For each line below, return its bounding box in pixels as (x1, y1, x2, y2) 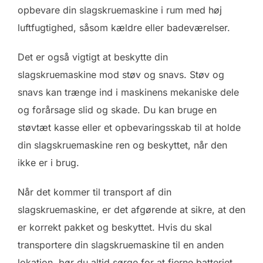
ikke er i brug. (18, 156, 79, 168)
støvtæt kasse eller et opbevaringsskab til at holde (18, 121, 241, 133)
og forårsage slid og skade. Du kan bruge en (18, 103, 217, 116)
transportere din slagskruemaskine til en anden (18, 238, 224, 251)
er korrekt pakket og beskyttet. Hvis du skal (18, 221, 212, 233)
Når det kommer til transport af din (18, 186, 171, 198)
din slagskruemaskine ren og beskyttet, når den (18, 139, 227, 151)
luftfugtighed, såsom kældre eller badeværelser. (18, 21, 230, 33)
